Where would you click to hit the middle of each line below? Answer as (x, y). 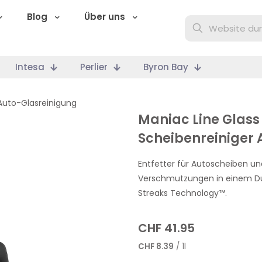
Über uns (105, 17)
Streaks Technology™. (182, 193)
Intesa (30, 67)
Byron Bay (166, 67)
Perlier (94, 67)
